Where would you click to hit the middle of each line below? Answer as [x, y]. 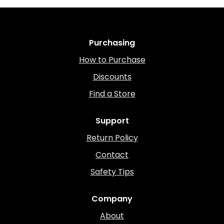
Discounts [112, 77]
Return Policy [112, 138]
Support [112, 121]
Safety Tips [112, 172]
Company [112, 199]
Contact [112, 155]
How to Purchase [112, 60]
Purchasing [112, 43]
